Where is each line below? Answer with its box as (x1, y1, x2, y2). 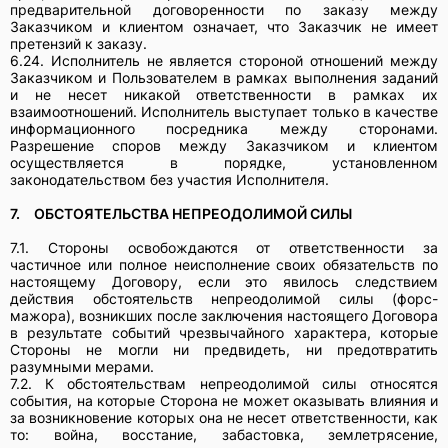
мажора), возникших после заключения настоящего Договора (10, 306, 438, 324)
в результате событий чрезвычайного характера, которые (10, 323, 438, 341)
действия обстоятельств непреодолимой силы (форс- (10, 289, 438, 307)
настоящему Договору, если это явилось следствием (10, 272, 438, 290)
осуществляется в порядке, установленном (10, 153, 438, 171)
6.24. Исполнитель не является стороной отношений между (10, 51, 438, 69)
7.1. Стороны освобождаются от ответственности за (10, 238, 438, 256)
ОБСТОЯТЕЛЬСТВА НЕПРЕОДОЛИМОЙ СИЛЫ (34, 204, 352, 222)
